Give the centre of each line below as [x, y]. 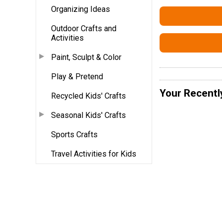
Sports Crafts [74, 134]
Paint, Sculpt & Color [86, 57]
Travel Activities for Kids [94, 154]
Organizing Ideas [81, 9]
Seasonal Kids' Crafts [88, 115]
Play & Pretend [77, 76]
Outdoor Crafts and [84, 28]
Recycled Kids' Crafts [88, 96]
